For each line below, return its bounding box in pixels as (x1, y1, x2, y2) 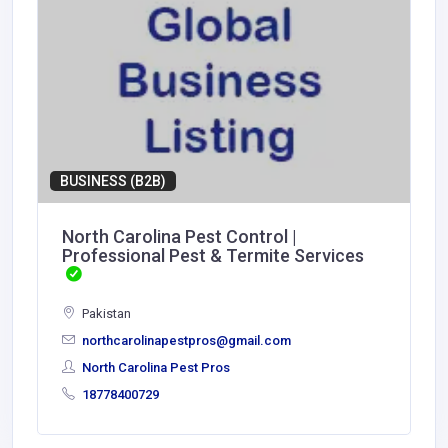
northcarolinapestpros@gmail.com (79, 333, 291, 349)
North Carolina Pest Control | (62, 226, 297, 248)
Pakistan (79, 306, 131, 322)
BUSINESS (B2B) (60, 173, 166, 190)
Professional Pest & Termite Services (62, 245, 364, 267)
